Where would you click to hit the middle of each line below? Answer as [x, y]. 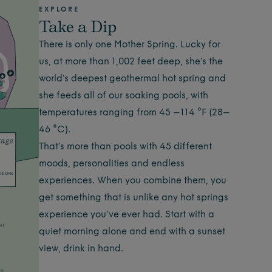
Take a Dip [78, 26]
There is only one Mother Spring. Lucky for [130, 45]
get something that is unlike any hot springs [134, 198]
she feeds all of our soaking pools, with [124, 96]
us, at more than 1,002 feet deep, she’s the [131, 62]
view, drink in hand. [81, 249]
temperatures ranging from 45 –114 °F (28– [134, 113]
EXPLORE [59, 10]
